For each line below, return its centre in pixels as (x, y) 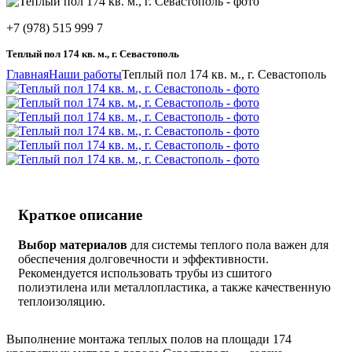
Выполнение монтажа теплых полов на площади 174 (149, 339)
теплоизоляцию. (62, 302)
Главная (27, 74)
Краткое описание (80, 214)
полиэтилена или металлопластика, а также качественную (174, 288)
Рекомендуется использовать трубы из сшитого (145, 273)
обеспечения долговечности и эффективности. (143, 259)
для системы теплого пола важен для (228, 245)
